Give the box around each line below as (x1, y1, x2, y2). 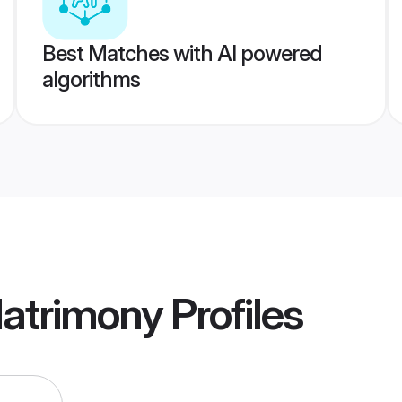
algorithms (41, 66, 140, 92)
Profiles (162, 287, 302, 341)
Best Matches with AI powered (41, 40, 322, 66)
